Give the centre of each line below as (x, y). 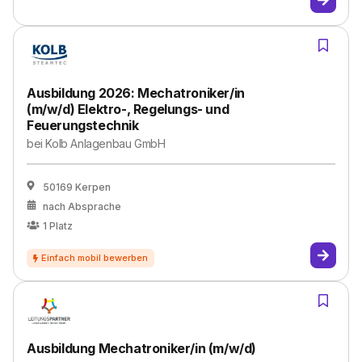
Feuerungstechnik (83, 125)
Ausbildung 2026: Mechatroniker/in (136, 93)
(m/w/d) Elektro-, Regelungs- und (128, 109)
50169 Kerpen (77, 187)
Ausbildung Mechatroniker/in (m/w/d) (141, 348)
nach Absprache (82, 206)
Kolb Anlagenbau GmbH (105, 143)
